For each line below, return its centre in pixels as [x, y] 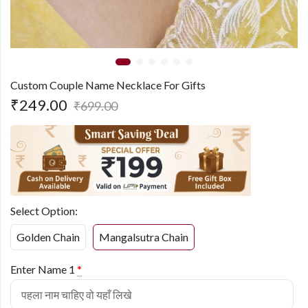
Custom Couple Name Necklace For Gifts [108, 85]
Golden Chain [48, 236]
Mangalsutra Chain [144, 236]
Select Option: [44, 210]
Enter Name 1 [43, 269]
